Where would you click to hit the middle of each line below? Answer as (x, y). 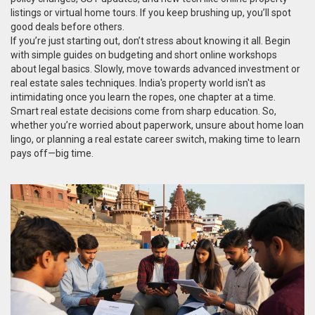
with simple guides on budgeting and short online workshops (144, 55)
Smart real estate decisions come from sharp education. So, (143, 111)
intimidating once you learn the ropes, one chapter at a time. (143, 97)
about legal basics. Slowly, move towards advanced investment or (155, 69)
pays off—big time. (52, 153)
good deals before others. (67, 27)
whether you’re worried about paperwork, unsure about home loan (157, 125)
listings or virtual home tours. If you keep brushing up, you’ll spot (151, 13)
